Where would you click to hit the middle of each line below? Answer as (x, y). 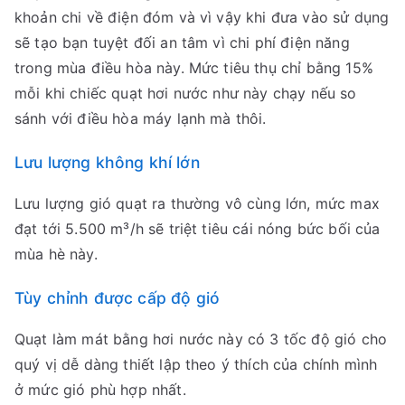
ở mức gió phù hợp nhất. (100, 390)
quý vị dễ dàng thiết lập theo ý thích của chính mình (196, 365)
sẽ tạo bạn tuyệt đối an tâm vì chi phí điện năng (182, 43)
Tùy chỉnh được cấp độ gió (117, 298)
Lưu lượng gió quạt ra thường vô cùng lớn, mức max (197, 204)
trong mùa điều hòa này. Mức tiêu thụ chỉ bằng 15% (194, 68)
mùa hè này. (56, 254)
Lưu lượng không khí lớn (107, 163)
